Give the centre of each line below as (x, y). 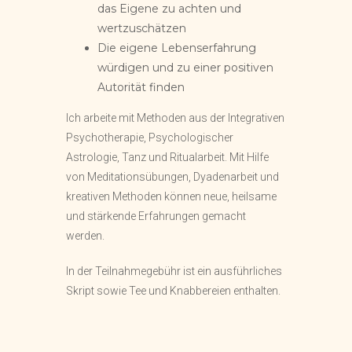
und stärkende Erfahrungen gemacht (156, 216)
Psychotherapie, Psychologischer (150, 137)
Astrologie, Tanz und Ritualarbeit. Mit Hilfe (167, 157)
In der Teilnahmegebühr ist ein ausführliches (174, 271)
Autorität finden (141, 87)
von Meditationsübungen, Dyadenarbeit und (172, 176)
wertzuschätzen (142, 28)
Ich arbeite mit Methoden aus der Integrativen (175, 117)
